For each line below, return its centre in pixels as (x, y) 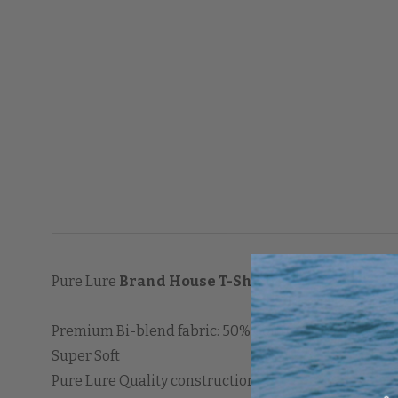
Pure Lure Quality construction (154, 380)
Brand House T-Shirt (194, 281)
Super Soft (86, 355)
